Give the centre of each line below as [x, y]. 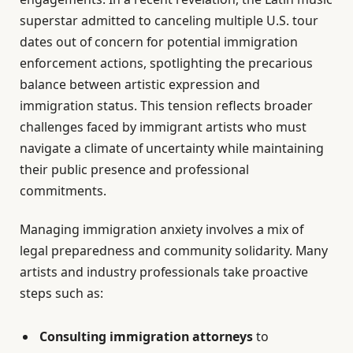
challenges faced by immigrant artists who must [163, 127]
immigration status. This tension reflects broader [166, 106]
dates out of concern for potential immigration [159, 42]
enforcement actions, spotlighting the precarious [166, 63]
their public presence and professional [134, 170]
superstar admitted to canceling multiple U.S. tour [169, 21]
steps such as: [61, 294]
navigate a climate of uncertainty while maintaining [172, 149]
